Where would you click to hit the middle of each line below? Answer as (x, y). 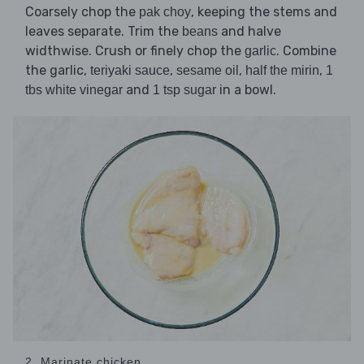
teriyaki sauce (130, 70)
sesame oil (208, 70)
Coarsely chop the (82, 11)
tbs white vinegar (74, 89)
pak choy (165, 11)
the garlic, (58, 70)
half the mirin (282, 70)
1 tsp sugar (184, 89)
